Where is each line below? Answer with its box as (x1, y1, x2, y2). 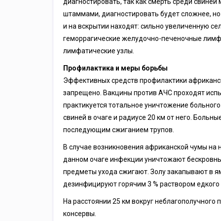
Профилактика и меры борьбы (63, 64, 168, 72)
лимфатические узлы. (63, 47, 134, 55)
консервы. (63, 210, 96, 218)
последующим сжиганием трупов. (63, 126, 174, 134)
